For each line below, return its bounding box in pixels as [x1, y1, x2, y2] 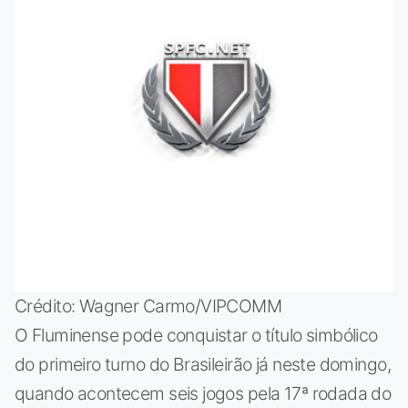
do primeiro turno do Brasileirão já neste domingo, [15, 352, 391, 375]
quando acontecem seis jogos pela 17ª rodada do [15, 382, 392, 404]
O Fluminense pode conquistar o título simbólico [15, 323, 378, 346]
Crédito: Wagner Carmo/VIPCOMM [15, 294, 282, 317]
